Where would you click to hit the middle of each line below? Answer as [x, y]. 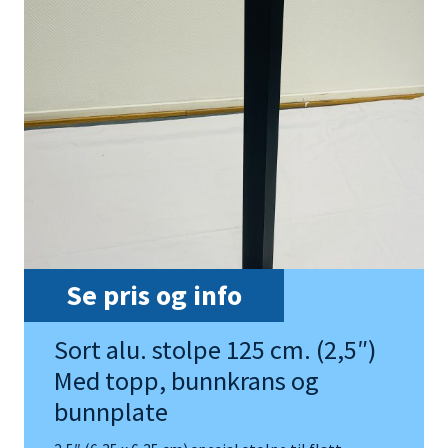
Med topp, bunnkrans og [186, 381]
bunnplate [111, 412]
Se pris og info [154, 295]
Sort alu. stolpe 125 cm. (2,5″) [215, 350]
